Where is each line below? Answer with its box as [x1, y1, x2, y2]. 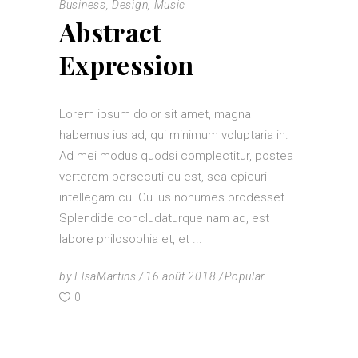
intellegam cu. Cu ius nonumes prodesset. [59, 190, 288, 205]
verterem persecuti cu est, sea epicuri [59, 169, 267, 185]
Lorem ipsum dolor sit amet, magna [59, 107, 251, 122]
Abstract [59, 14, 162, 50]
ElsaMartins [74, 270, 137, 284]
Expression [59, 47, 194, 82]
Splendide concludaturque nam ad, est [59, 211, 269, 226]
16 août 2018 [145, 270, 217, 284]
